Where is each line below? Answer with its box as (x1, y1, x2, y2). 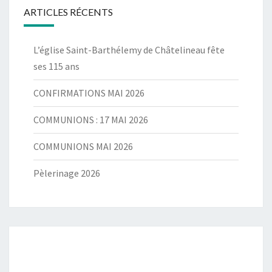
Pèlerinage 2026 (33, 167, 100, 180)
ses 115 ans (33, 60, 80, 73)
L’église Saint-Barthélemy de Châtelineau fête (33, 44, 225, 56)
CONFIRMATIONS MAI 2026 (33, 87, 144, 100)
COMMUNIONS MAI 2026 (33, 140, 133, 153)
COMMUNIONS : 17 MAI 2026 (33, 114, 148, 126)
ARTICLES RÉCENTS (24, 6, 113, 18)
